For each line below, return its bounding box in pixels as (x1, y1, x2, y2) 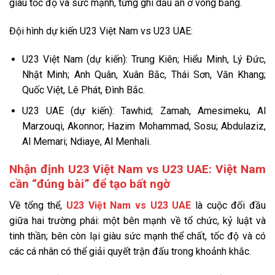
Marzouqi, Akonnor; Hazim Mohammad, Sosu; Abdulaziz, (21, 120, 266, 133)
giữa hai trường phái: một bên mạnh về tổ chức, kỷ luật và (9, 214, 266, 227)
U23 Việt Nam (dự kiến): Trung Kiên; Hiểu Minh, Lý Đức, (21, 53, 266, 65)
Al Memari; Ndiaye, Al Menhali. (21, 136, 151, 148)
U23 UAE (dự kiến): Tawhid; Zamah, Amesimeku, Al (21, 105, 266, 117)
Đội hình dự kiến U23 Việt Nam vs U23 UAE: (9, 25, 193, 37)
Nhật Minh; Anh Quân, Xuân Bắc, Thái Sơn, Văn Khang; (21, 68, 266, 80)
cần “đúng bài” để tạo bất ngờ (9, 177, 170, 192)
